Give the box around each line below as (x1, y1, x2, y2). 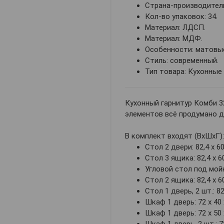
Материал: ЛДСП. (145, 23, 205, 32)
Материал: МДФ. (145, 34, 202, 43)
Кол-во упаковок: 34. (145, 12, 217, 21)
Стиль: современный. (145, 56, 218, 65)
